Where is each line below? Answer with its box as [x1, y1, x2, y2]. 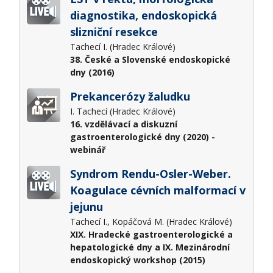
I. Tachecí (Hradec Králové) [69, 105, 178, 117]
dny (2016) [69, 66, 115, 78]
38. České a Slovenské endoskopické [69, 53, 230, 65]
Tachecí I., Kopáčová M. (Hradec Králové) [69, 215, 235, 227]
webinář [69, 143, 105, 155]
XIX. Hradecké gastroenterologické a [69, 228, 233, 240]
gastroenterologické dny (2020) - [69, 130, 215, 143]
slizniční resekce [69, 24, 158, 39]
